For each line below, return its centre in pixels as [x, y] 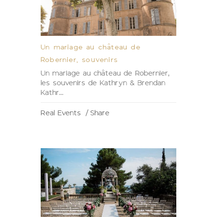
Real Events [62, 112]
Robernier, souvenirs [79, 59]
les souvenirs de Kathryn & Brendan [103, 82]
